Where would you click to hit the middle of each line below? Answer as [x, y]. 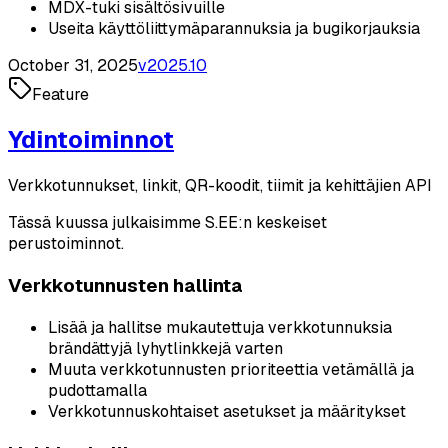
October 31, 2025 [73, 65]
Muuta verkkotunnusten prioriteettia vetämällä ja [231, 369]
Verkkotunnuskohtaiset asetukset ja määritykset [227, 411]
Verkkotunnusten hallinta [125, 286]
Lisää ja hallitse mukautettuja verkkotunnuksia [220, 327]
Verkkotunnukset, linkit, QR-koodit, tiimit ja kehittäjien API [220, 186]
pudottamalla [97, 390]
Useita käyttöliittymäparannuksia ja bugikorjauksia [234, 28]
